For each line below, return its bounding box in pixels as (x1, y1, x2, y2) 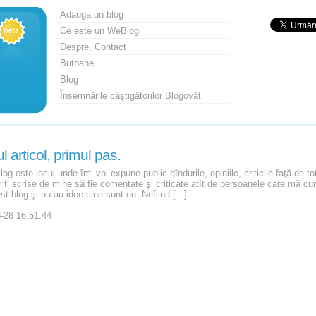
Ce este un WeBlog (59, 25, 139, 36)
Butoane (59, 58, 94, 68)
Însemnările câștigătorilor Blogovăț (59, 90, 201, 101)
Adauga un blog (59, 9, 123, 20)
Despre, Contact (59, 42, 126, 52)
